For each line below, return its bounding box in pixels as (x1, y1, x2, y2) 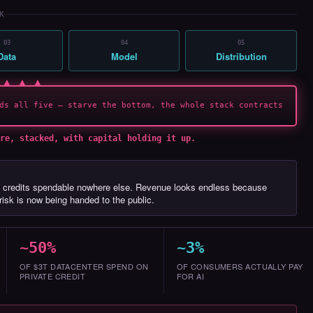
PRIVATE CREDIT (20, 270, 86, 282)
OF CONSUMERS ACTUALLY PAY (176, 260, 303, 272)
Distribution (215, 49, 267, 63)
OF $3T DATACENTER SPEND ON (20, 260, 149, 272)
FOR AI (176, 270, 205, 282)
